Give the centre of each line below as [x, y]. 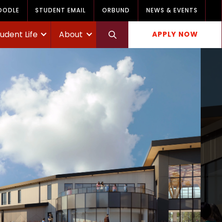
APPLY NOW [175, 34]
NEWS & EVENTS [172, 10]
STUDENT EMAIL [61, 10]
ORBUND [116, 10]
